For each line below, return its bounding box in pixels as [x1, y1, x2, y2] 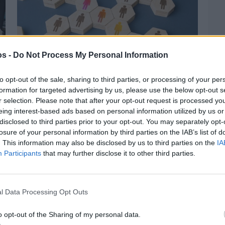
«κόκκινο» [17, 119, 58, 132]
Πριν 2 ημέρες [17, 99, 56, 108]
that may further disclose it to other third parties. [41, 149, 195, 157]
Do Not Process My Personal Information [13, 50, 168, 59]
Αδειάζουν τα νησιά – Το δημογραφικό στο [17, 109, 192, 123]
